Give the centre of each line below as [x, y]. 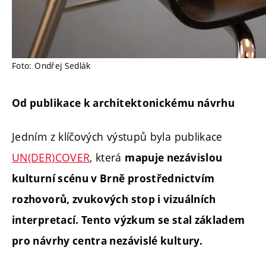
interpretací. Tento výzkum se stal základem [129, 220]
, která [107, 158]
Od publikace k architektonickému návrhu [123, 103]
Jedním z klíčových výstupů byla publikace [117, 137]
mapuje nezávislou [174, 158]
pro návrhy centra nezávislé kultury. [107, 241]
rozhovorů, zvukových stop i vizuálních [114, 199]
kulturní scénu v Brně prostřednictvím [113, 179]
